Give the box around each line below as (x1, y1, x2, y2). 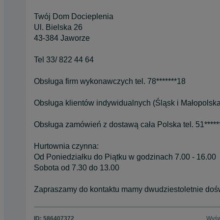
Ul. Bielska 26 (34, 23, 82, 31)
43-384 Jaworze (34, 33, 90, 42)
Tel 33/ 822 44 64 (34, 55, 94, 64)
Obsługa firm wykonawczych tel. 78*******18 (34, 77, 186, 85)
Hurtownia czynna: (34, 141, 99, 150)
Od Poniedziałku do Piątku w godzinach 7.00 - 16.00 (34, 152, 216, 161)
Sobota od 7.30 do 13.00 (34, 163, 119, 172)
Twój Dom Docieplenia (34, 12, 113, 21)
